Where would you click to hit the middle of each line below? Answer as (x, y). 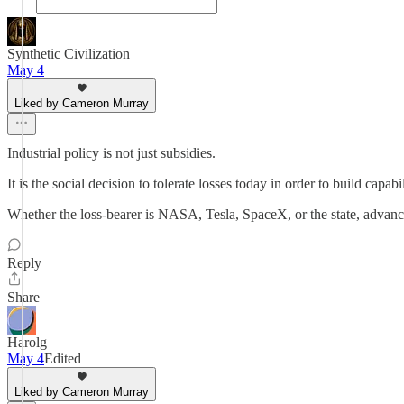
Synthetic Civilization (69, 54)
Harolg (27, 342)
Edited (63, 358)
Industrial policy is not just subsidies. (111, 153)
